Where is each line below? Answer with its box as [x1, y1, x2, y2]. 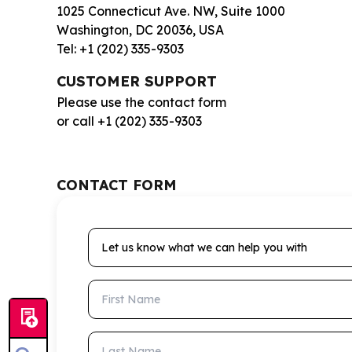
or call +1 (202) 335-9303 [57, 113, 202, 129]
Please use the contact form [57, 94, 226, 110]
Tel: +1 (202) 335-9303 [57, 41, 184, 57]
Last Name [87, 332, 155, 348]
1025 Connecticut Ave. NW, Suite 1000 [57, 3, 285, 19]
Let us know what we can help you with [87, 229, 324, 244]
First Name [87, 280, 154, 296]
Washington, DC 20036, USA [57, 22, 224, 38]
